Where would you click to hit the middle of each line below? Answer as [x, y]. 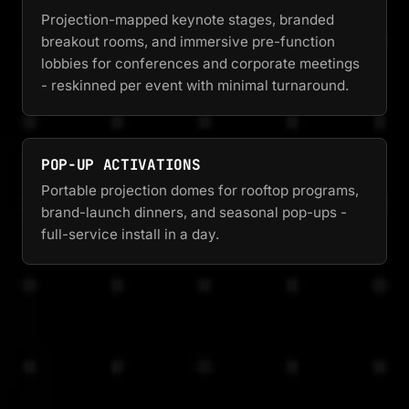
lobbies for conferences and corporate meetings [200, 64]
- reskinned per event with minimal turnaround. [195, 86]
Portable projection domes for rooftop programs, [200, 191]
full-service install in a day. [130, 235]
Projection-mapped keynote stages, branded [188, 20]
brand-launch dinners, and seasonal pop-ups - [194, 213]
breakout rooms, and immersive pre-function [188, 42]
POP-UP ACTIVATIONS [121, 165]
